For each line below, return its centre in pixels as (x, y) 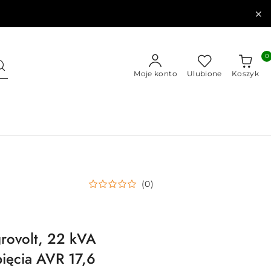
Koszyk (245, 73)
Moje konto (155, 73)
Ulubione (204, 73)
